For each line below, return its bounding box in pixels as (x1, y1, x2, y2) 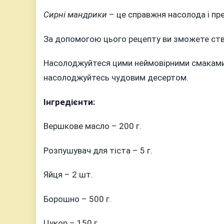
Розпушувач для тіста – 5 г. (43, 145, 152, 155)
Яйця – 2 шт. (43, 169, 93, 180)
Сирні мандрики (43, 9, 107, 20)
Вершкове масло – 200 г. (43, 121, 141, 131)
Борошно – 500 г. (43, 193, 111, 204)
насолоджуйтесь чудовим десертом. (43, 72, 188, 83)
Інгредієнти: (43, 96, 95, 107)
